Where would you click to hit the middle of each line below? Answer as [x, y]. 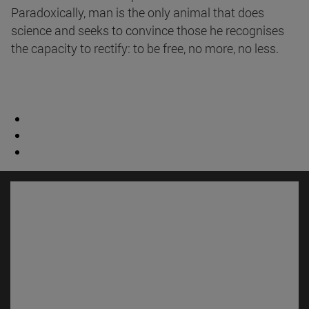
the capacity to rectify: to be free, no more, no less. [145, 49]
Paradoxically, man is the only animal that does [138, 13]
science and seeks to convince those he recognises [148, 31]
